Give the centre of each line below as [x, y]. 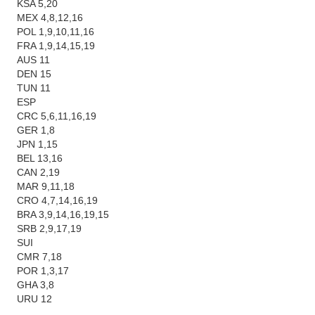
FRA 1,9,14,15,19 [56, 46]
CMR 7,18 [40, 257]
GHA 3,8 [36, 285]
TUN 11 [34, 88]
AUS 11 [34, 60]
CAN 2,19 [39, 172]
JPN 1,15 [38, 144]
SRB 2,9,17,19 [50, 229]
